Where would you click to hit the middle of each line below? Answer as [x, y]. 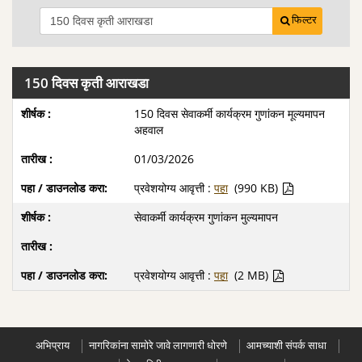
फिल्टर [304, 20]
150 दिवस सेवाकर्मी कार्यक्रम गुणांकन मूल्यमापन [229, 114]
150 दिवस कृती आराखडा [86, 83]
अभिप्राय [53, 345]
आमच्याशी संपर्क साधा [286, 345]
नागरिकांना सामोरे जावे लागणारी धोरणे [158, 345]
